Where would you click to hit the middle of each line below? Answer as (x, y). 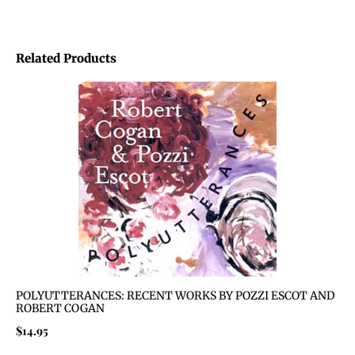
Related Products (66, 59)
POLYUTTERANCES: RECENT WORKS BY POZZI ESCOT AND (176, 296)
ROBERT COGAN (60, 309)
